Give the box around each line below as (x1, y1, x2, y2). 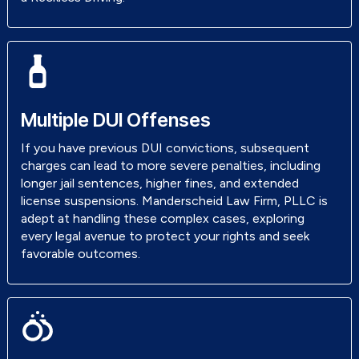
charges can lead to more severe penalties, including (21, 158, 321, 173)
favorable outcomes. (21, 246, 140, 261)
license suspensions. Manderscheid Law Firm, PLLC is (21, 193, 328, 208)
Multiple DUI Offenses (21, 108, 211, 131)
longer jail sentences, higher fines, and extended (21, 175, 299, 191)
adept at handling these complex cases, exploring (21, 211, 305, 226)
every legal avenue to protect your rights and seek (21, 228, 309, 244)
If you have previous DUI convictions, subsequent (21, 140, 309, 155)
